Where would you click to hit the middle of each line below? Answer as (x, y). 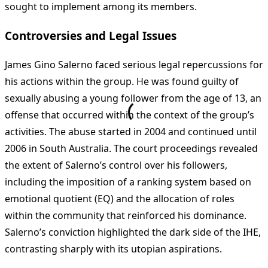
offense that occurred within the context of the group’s (130, 115)
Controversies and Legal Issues (91, 35)
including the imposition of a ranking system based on (128, 182)
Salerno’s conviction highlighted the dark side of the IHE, (133, 232)
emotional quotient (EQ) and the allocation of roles (120, 199)
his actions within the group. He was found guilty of (122, 82)
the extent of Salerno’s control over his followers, (116, 165)
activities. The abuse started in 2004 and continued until (131, 132)
